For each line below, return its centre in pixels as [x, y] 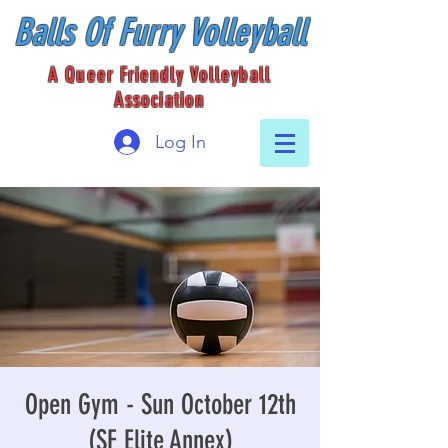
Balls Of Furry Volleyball [160, 32]
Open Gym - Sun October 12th [160, 404]
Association [159, 99]
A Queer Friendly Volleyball [159, 74]
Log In [180, 141]
